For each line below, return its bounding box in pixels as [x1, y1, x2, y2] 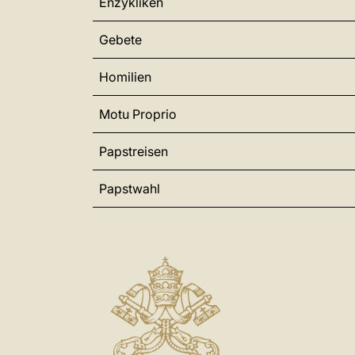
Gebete [99, 32, 142, 48]
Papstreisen [99, 143, 168, 159]
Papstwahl [99, 181, 160, 197]
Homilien [99, 69, 151, 85]
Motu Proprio [99, 106, 177, 122]
